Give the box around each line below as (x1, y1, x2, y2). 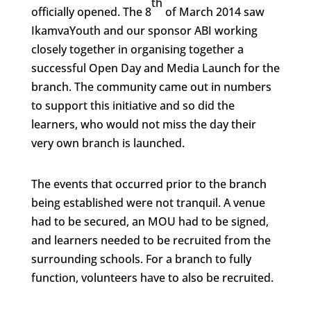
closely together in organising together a (31, 42, 244, 57)
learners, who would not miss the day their (31, 117, 256, 132)
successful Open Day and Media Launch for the (31, 60, 280, 76)
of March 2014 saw (162, 4, 264, 19)
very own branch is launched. (31, 135, 185, 151)
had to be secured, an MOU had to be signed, (31, 214, 269, 229)
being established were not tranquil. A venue (31, 195, 265, 210)
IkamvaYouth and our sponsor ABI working (31, 23, 258, 38)
